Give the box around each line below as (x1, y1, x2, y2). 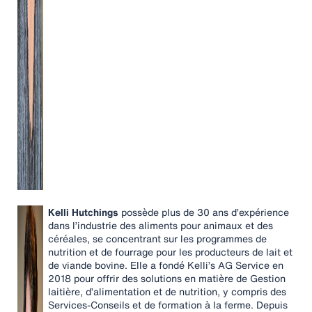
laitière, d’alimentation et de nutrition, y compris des (48, 284, 286, 299)
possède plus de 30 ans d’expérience (118, 205, 289, 219)
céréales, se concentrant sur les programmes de (48, 231, 267, 246)
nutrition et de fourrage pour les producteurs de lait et (48, 244, 292, 259)
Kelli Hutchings (48, 205, 118, 219)
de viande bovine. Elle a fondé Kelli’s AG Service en (48, 258, 283, 272)
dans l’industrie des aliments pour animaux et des (48, 218, 273, 233)
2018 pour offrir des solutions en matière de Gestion (48, 271, 286, 286)
